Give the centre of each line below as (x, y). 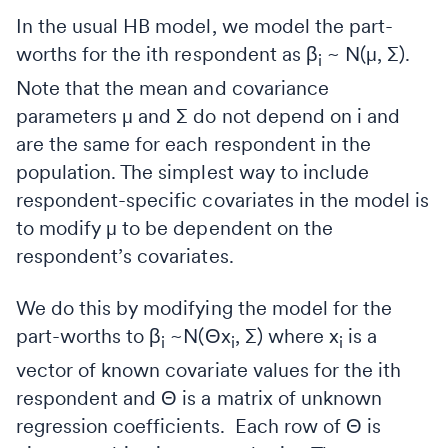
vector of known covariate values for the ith (209, 369)
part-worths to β (89, 335)
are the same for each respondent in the (193, 143)
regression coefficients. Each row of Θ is (199, 425)
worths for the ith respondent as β (167, 53)
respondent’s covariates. (125, 255)
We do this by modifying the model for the (204, 307)
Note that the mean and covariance (172, 87)
